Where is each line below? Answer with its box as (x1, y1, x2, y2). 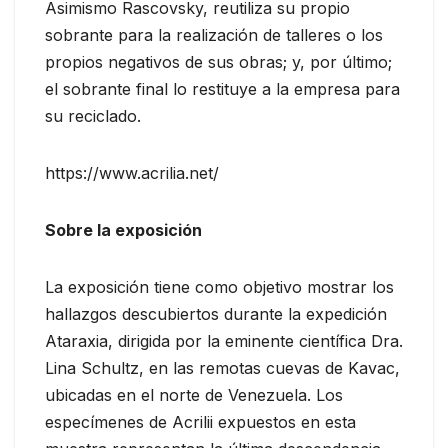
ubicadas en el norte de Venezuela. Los (45, 384, 343, 405)
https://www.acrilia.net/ (45, 162, 219, 183)
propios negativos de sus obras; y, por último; (45, 51, 392, 72)
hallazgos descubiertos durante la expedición (45, 303, 387, 324)
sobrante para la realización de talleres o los (45, 24, 383, 45)
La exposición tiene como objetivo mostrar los (45, 276, 394, 297)
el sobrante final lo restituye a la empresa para (45, 78, 400, 99)
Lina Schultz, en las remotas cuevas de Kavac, (45, 357, 400, 378)
